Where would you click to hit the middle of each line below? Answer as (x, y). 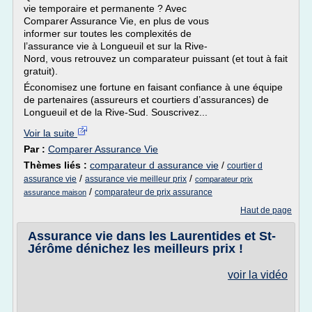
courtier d (245, 166)
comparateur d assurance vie (154, 165)
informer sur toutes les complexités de (108, 33)
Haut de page (266, 210)
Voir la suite (50, 133)
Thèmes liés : (57, 165)
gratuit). (41, 71)
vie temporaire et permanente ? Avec (105, 8)
